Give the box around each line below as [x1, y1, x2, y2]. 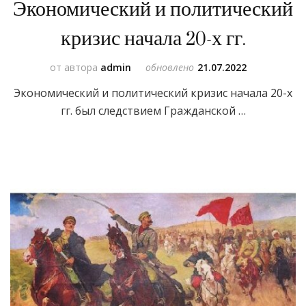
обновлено [145, 61, 194, 74]
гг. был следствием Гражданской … [60, 103, 246, 119]
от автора [49, 61, 100, 74]
